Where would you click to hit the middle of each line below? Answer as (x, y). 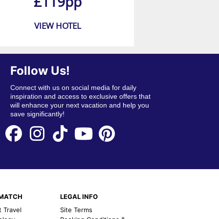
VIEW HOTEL (58, 26)
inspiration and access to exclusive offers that (80, 97)
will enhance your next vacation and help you (79, 105)
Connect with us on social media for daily (73, 88)
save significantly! (37, 114)
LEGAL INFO (79, 196)
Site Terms (77, 209)
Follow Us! (40, 71)
